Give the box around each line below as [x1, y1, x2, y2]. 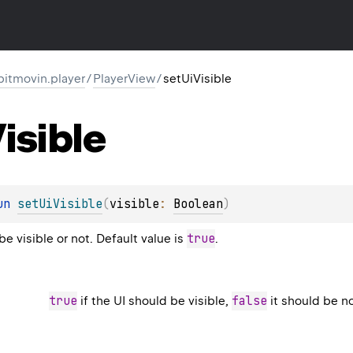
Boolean [173, 195, 223, 212]
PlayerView [93, 72, 155, 86]
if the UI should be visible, [77, 293, 232, 308]
